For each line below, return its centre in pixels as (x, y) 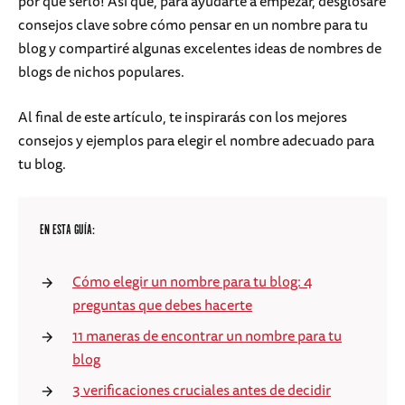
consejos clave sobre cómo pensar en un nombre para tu (193, 25)
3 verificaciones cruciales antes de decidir (202, 390)
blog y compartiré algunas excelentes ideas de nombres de (200, 48)
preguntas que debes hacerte (162, 305)
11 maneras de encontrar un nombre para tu (207, 336)
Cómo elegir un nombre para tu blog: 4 (192, 282)
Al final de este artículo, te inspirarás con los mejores (183, 117)
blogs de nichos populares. (101, 72)
